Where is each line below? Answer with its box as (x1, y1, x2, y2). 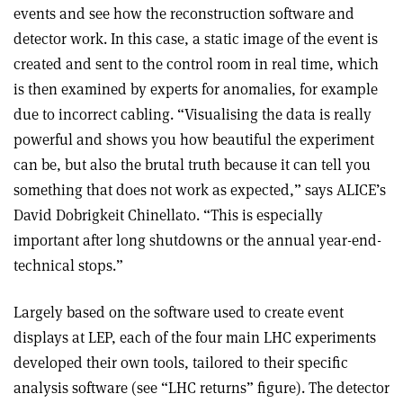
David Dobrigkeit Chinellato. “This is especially (13, 205, 323, 226)
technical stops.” (13, 255, 127, 276)
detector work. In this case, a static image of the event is (13, 29, 378, 49)
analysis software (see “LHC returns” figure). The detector (13, 378, 390, 399)
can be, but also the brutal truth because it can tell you (13, 155, 371, 175)
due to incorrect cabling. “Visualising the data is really (13, 104, 372, 125)
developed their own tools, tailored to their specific (13, 353, 348, 373)
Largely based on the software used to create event (13, 302, 344, 323)
